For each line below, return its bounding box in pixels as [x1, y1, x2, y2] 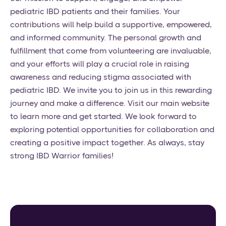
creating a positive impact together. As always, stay [10, 138, 204, 148]
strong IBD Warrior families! [10, 151, 114, 161]
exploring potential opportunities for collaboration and [10, 125, 214, 135]
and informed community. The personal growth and [10, 33, 201, 43]
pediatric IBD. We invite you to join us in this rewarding [10, 85, 212, 95]
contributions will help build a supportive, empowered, [10, 20, 212, 30]
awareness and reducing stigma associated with [10, 72, 191, 82]
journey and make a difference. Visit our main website [10, 98, 209, 108]
